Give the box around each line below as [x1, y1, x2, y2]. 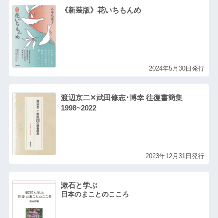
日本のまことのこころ [60, 190, 129, 198]
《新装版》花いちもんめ [60, 5, 141, 14]
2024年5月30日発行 [149, 64, 205, 72]
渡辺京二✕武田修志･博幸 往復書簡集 [60, 93, 182, 102]
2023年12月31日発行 [145, 152, 205, 160]
